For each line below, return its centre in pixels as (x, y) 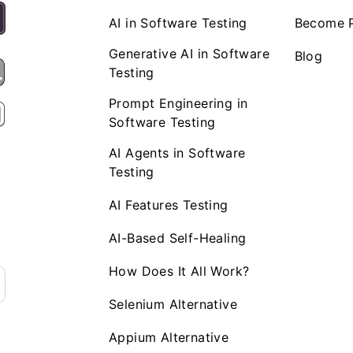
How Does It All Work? (179, 271)
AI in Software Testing (178, 23)
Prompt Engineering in (178, 103)
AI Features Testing (169, 205)
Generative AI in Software (189, 54)
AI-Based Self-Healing (178, 238)
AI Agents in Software (177, 153)
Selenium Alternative (173, 304)
